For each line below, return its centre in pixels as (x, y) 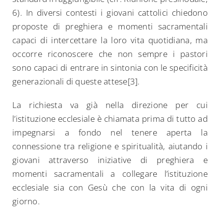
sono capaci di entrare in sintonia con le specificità (110, 68)
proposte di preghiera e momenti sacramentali (110, 27)
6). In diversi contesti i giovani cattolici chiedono (110, 13)
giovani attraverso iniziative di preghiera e (110, 160)
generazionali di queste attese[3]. (76, 82)
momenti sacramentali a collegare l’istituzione (110, 174)
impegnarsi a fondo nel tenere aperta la (110, 133)
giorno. (26, 201)
